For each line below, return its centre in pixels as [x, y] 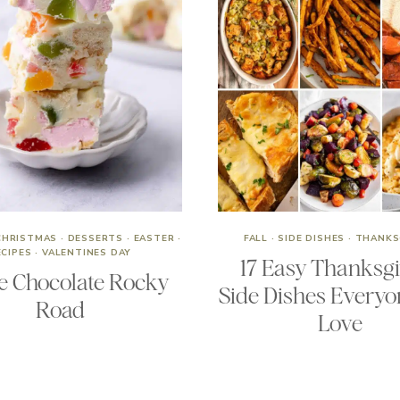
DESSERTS [96, 238]
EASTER [154, 238]
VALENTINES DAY [87, 253]
